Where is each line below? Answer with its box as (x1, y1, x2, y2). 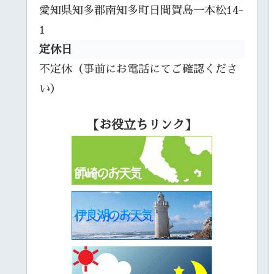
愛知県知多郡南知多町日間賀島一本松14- (39, 4, 243, 16)
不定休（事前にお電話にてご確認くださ (39, 63, 237, 75)
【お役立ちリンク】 (87, 118, 197, 131)
